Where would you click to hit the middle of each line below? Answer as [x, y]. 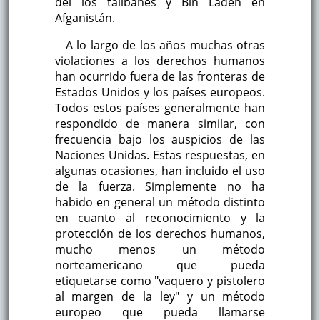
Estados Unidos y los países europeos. [160, 92]
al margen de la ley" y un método [160, 296]
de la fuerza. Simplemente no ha [160, 186]
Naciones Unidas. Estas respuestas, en [160, 155]
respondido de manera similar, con [160, 123]
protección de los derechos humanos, [160, 233]
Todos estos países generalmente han [160, 107]
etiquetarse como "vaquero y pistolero [160, 280]
